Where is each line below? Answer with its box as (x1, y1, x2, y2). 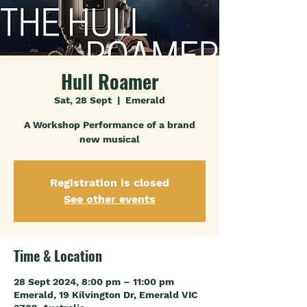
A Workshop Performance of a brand (24, 119, 195, 130)
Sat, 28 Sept (54, 95, 112, 106)
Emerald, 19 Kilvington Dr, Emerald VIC (14, 289, 198, 300)
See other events (64, 193, 156, 206)
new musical (79, 134, 140, 145)
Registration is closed (50, 176, 169, 189)
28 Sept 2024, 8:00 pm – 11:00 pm (14, 276, 174, 287)
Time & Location (14, 245, 102, 266)
